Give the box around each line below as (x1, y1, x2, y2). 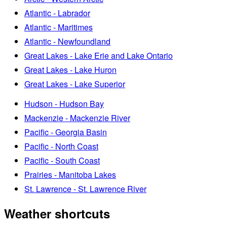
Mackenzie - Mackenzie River (24, 112, 130, 124)
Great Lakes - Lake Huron (24, 64, 117, 76)
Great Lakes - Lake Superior (24, 78, 125, 90)
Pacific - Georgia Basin (24, 126, 107, 138)
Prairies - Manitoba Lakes (24, 169, 116, 181)
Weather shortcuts (4, 205, 110, 222)
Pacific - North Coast (24, 140, 98, 153)
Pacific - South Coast (24, 155, 100, 167)
